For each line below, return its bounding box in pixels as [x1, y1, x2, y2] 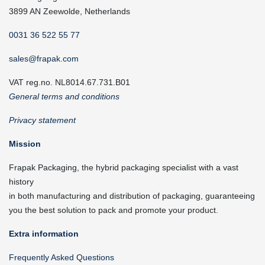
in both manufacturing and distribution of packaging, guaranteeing [9, 191, 255, 201]
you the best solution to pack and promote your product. [9, 205, 218, 215]
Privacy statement [9, 115, 76, 125]
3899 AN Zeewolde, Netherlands [9, 7, 130, 16]
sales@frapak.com [9, 54, 79, 63]
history [9, 177, 34, 186]
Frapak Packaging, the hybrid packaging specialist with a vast [9, 163, 238, 172]
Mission [9, 139, 41, 148]
